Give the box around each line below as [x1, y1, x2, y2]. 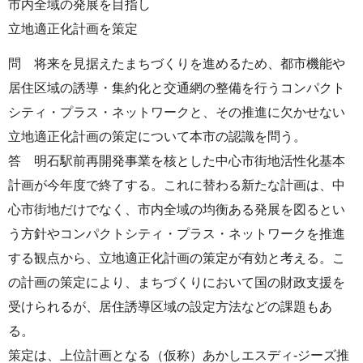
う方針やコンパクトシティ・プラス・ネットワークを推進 [8, 227, 345, 241]
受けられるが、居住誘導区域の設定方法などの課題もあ [8, 300, 332, 314]
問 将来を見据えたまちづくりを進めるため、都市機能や [8, 57, 345, 71]
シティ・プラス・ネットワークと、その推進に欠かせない [8, 105, 345, 120]
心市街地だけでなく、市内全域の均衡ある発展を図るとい [8, 203, 345, 217]
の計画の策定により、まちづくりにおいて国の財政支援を [8, 275, 345, 290]
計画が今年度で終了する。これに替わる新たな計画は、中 [8, 178, 345, 193]
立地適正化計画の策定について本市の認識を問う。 [8, 130, 306, 144]
